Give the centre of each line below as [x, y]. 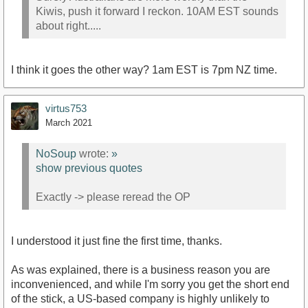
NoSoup [56, 153]
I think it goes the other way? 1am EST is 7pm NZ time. [144, 70]
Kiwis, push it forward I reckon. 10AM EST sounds [157, 11]
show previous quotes [89, 168]
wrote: [94, 153]
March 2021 [69, 123]
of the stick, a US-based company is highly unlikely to [140, 299]
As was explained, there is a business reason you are [141, 270]
